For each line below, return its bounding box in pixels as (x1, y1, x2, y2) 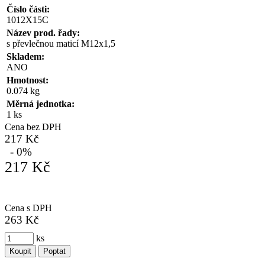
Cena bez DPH (5, 121, 62, 132)
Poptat (43, 246, 66, 256)
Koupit (9, 246, 31, 256)
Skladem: (7, 51, 44, 62)
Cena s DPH (5, 202, 52, 213)
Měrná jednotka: (7, 98, 75, 109)
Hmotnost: (7, 75, 49, 85)
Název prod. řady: (7, 27, 80, 38)
